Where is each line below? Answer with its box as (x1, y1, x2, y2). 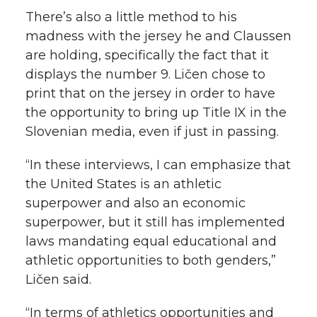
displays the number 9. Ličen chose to (25, 66, 265, 82)
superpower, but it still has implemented (25, 214, 285, 230)
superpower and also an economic (25, 195, 246, 211)
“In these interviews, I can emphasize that (25, 156, 291, 173)
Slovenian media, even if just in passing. (25, 123, 279, 139)
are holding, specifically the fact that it (25, 47, 269, 63)
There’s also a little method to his (25, 8, 237, 25)
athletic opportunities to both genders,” (25, 252, 276, 268)
